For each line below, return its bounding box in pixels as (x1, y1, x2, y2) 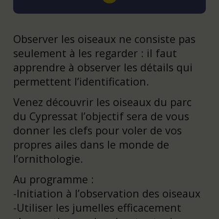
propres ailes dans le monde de (13, 137, 169, 152)
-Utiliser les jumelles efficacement (13, 200, 181, 215)
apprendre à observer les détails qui (13, 60, 193, 75)
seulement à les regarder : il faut (13, 46, 177, 61)
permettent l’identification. (13, 74, 149, 89)
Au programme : (13, 172, 94, 186)
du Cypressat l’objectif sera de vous (13, 109, 189, 123)
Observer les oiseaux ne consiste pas (13, 32, 196, 46)
